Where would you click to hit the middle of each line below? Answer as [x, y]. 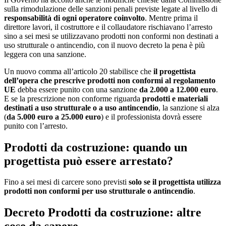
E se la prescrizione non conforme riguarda [73, 98]
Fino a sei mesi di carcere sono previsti [66, 182]
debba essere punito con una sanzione [76, 89]
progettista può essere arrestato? [89, 161]
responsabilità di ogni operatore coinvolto [74, 18]
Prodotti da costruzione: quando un [96, 147]
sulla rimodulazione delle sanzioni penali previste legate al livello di [111, 9]
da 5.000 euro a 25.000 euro [54, 117]
